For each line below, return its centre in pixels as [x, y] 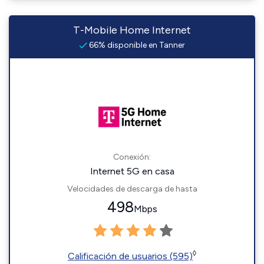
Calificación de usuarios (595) [130, 256]
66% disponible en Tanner [136, 45]
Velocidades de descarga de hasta [132, 189]
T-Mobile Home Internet [132, 30]
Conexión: [132, 157]
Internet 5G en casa [132, 171]
